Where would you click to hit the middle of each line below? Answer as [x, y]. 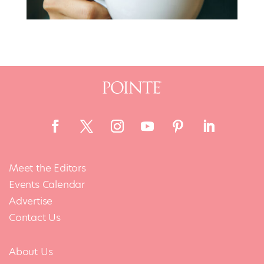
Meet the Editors [47, 168]
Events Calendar [47, 185]
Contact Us [35, 218]
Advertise [31, 201]
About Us [31, 252]
